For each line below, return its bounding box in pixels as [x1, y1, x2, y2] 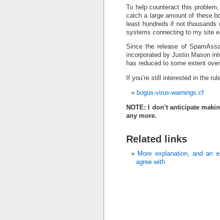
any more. [126, 111, 157, 119]
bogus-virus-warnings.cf [137, 88, 204, 96]
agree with [136, 158, 165, 165]
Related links [126, 133, 187, 144]
